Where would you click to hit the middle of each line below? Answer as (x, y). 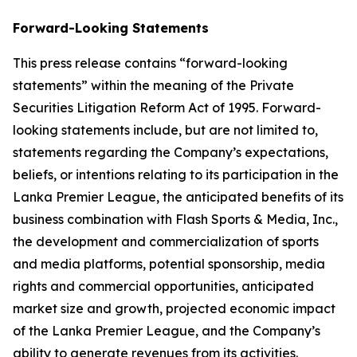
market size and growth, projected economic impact (174, 308)
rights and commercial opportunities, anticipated (163, 286)
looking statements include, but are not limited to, (165, 130)
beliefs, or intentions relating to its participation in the (176, 175)
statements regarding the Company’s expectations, (171, 152)
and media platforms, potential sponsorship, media (169, 264)
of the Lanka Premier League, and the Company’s (167, 331)
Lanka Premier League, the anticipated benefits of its (178, 197)
